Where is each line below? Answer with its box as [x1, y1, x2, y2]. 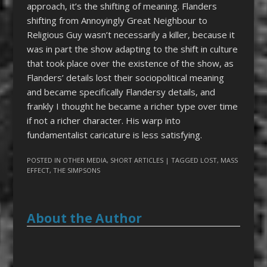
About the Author [26, 210, 142, 227]
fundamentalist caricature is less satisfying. [26, 128, 202, 141]
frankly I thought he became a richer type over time [26, 100, 238, 112]
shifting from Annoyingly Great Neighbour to [26, 14, 207, 26]
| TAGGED [164, 156, 200, 165]
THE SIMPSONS [52, 166, 100, 175]
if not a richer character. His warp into [26, 114, 181, 126]
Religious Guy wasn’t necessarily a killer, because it [26, 28, 235, 41]
